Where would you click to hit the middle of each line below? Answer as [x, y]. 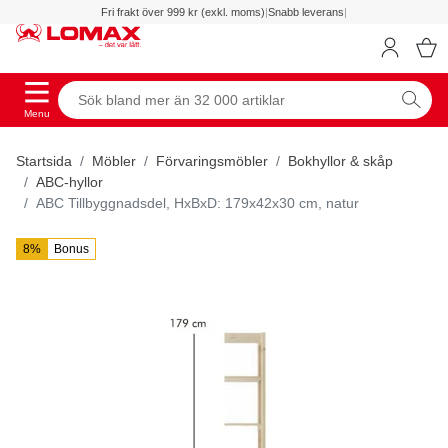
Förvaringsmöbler [212, 160]
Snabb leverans [306, 12]
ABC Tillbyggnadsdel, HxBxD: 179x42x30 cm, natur [197, 202]
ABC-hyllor [69, 181]
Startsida [44, 160]
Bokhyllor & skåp [340, 160]
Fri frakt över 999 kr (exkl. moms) [183, 12]
